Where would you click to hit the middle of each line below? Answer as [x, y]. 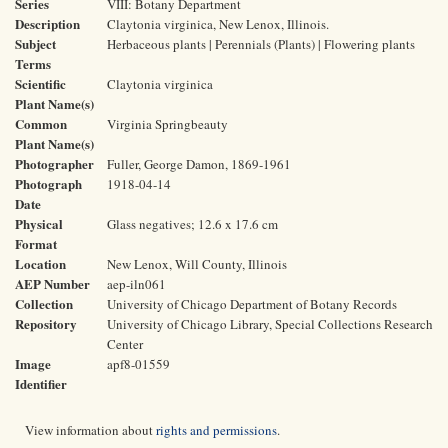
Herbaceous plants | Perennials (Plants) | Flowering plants [261, 44]
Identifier [41, 383]
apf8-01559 [138, 364]
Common [41, 123]
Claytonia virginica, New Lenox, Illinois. [218, 24]
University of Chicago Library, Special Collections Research [270, 324]
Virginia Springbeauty [167, 124]
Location [40, 263]
